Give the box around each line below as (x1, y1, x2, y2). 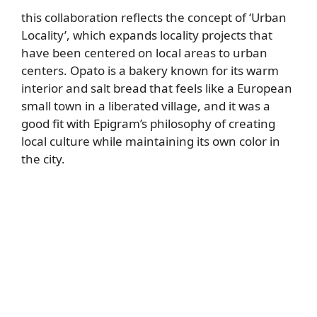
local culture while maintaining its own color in (21, 132, 280, 149)
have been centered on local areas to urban (21, 44, 267, 61)
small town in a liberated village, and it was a (21, 97, 270, 114)
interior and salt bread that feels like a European (21, 79, 292, 96)
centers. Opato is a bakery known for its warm (21, 62, 279, 79)
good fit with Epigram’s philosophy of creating (21, 115, 275, 132)
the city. (21, 150, 65, 167)
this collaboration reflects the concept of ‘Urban (21, 8, 287, 25)
